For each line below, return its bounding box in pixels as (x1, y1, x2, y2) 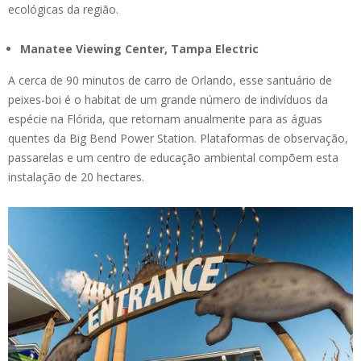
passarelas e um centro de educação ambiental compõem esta (8, 150, 338, 166)
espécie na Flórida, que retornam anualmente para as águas (8, 111, 322, 127)
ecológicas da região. (8, 2, 118, 18)
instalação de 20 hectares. (8, 169, 144, 185)
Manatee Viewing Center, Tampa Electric (20, 41, 259, 57)
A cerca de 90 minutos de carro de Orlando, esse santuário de (8, 73, 332, 89)
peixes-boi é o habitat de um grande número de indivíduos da (8, 92, 328, 108)
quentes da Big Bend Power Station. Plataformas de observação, (8, 131, 348, 147)
